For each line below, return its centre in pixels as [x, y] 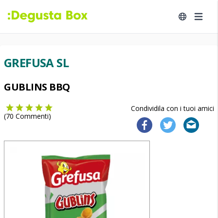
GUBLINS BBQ [37, 87]
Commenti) [32, 116]
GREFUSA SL [36, 63]
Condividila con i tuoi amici [173, 108]
